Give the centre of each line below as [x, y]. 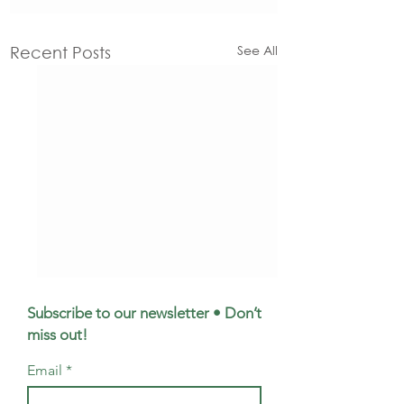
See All [257, 50]
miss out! [57, 334]
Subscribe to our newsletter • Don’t [144, 312]
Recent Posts [60, 52]
